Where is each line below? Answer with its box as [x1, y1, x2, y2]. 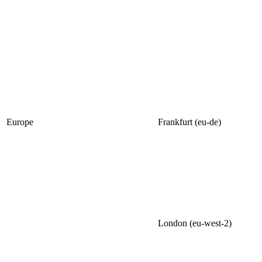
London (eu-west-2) [158, 218, 232, 229]
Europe [6, 117, 33, 127]
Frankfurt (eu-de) [158, 117, 221, 127]
